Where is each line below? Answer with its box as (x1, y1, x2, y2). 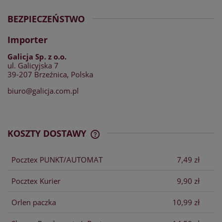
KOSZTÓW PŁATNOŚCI (101, 144, 170, 154)
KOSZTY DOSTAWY (7, 127, 89, 140)
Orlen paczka (11, 197, 56, 207)
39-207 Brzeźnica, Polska (7, 69, 93, 80)
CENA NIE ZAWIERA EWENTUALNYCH (101, 135, 217, 144)
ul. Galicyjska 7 (7, 60, 58, 71)
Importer (7, 33, 48, 46)
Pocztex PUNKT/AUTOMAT (11, 154, 103, 165)
